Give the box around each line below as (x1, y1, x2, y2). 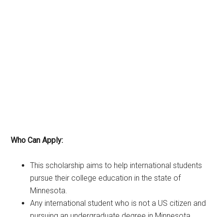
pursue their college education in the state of (30, 173, 181, 183)
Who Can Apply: (11, 135, 63, 145)
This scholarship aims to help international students (30, 160, 202, 170)
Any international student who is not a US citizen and (30, 198, 206, 208)
